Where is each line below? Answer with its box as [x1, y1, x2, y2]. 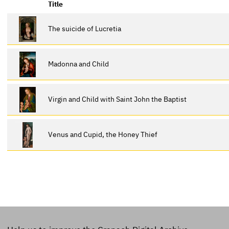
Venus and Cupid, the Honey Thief [48, 129, 158, 139]
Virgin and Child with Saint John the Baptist [48, 94, 187, 104]
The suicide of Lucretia [48, 23, 122, 33]
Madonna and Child [48, 58, 109, 68]
